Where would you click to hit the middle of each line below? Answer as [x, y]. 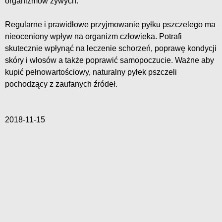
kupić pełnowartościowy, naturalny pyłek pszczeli [91, 72]
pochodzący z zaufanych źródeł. [61, 84]
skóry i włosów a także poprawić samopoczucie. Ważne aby [110, 60]
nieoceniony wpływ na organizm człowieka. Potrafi [93, 37]
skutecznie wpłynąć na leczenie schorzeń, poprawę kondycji [111, 49]
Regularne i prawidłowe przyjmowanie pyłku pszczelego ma [110, 25]
